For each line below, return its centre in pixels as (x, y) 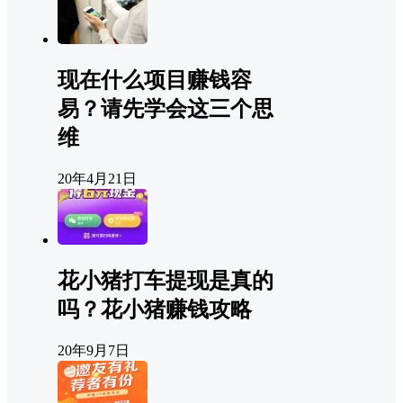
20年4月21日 (97, 178)
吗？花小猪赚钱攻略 (155, 309)
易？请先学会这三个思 (166, 108)
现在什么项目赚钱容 (155, 80)
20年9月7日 (94, 350)
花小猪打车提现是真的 (166, 280)
